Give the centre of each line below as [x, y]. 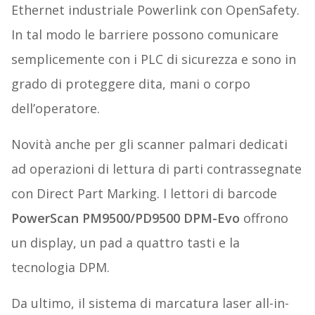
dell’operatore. [55, 109]
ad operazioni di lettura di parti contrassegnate [156, 169]
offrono [264, 218]
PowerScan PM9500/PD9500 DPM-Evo [125, 218]
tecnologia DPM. [60, 268]
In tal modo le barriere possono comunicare [144, 35]
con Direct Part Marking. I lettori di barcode [144, 194]
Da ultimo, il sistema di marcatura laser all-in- [150, 303]
